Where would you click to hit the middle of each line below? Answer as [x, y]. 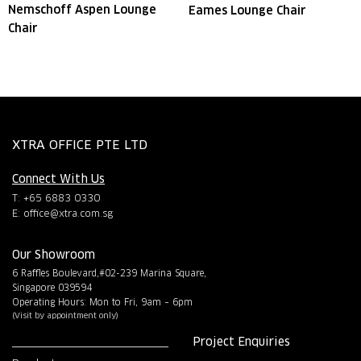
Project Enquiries [241, 342]
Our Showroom [54, 255]
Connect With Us [58, 179]
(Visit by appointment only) [65, 315]
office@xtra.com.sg [68, 213]
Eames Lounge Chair [247, 10]
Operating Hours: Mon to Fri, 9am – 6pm [102, 302]
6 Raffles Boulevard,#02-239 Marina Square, [109, 273]
